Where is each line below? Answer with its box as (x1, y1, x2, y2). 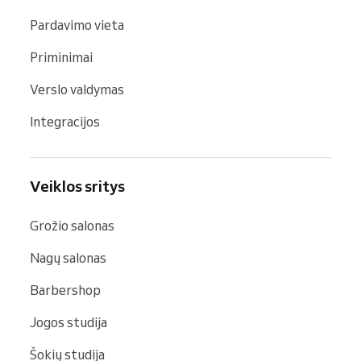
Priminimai (30, 49, 93, 66)
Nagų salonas (30, 250, 106, 267)
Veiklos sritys (30, 176, 125, 197)
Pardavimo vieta (30, 17, 124, 34)
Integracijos (30, 114, 100, 131)
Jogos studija (30, 314, 107, 331)
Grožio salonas (30, 218, 114, 234)
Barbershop (30, 282, 101, 299)
